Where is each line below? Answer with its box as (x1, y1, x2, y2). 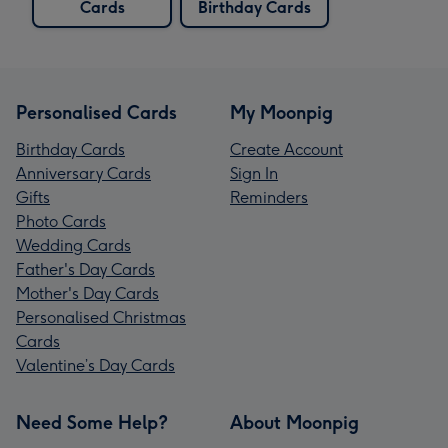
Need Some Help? (16, 411, 168, 434)
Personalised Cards (16, 101, 177, 124)
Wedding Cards (16, 235, 131, 255)
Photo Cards (16, 211, 106, 231)
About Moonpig (230, 411, 359, 434)
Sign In (230, 163, 278, 183)
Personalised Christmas (16, 307, 186, 327)
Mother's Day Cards (16, 283, 159, 303)
